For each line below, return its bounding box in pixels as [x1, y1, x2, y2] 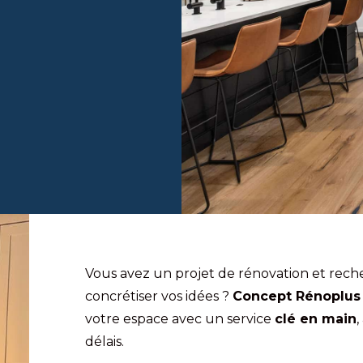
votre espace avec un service [84, 311, 275, 327]
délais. [84, 334, 124, 350]
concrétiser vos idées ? [84, 288, 233, 305]
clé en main [274, 311, 357, 327]
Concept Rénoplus [232, 288, 361, 305]
